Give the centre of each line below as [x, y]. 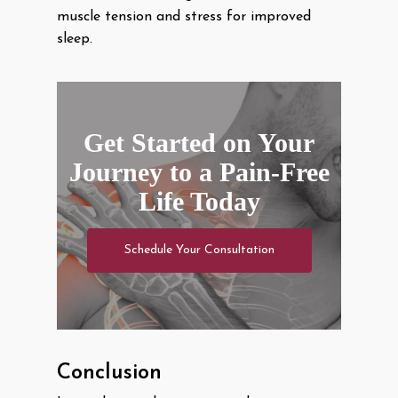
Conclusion [109, 374]
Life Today [199, 201]
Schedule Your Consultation [199, 250]
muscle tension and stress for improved [184, 17]
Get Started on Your [199, 142]
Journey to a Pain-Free [199, 171]
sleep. [75, 39]
